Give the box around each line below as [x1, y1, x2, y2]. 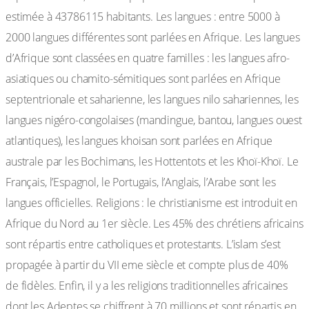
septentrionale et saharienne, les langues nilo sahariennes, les [6, 92, 299, 107]
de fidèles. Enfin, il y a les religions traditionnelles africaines [6, 278, 288, 293]
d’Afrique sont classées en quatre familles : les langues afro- [6, 50, 290, 66]
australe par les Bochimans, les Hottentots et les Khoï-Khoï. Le [6, 154, 299, 169]
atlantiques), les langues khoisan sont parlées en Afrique [6, 133, 272, 148]
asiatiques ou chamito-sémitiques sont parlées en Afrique [6, 71, 281, 86]
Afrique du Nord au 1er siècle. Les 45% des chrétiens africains [6, 216, 303, 231]
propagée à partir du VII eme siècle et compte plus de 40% [6, 257, 288, 272]
